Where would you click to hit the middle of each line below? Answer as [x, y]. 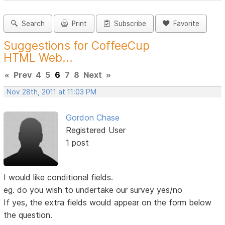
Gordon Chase [92, 118]
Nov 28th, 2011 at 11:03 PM [52, 92]
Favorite [185, 24]
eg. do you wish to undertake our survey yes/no [93, 190]
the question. [28, 215]
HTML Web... [38, 58]
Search [31, 24]
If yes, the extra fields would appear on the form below [108, 202]
